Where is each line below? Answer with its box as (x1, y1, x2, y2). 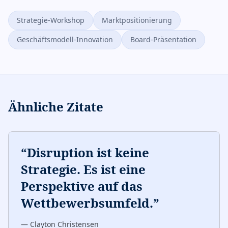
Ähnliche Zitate (8, 98, 103, 115)
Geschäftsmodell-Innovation (17, 35, 113, 44)
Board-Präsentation (130, 35, 196, 44)
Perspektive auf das (21, 178, 142, 194)
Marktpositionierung (102, 15, 172, 25)
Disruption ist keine (27, 144, 149, 161)
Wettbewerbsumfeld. (21, 194, 153, 211)
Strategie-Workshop (17, 15, 84, 25)
